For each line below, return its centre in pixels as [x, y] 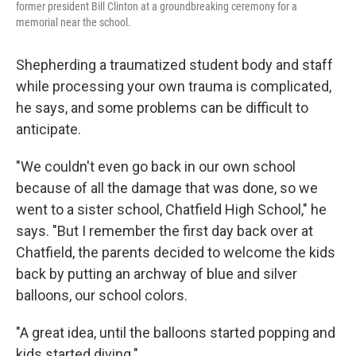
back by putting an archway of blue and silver [157, 273]
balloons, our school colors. [102, 295]
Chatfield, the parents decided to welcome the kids [176, 252]
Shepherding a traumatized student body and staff [174, 64]
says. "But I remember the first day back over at [164, 230]
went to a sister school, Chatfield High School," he [171, 209]
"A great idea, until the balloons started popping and [176, 332]
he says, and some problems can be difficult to [162, 107]
